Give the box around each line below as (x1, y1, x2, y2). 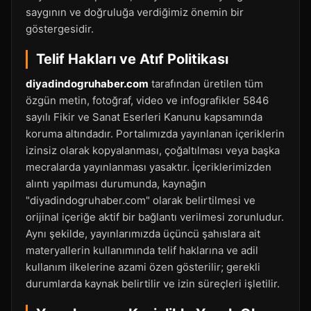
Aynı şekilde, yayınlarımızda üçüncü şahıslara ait (26, 227, 260, 240)
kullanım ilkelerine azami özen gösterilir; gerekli (26, 260, 260, 274)
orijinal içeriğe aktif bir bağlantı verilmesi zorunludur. (26, 210, 284, 224)
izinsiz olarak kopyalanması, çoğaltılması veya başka (26, 144, 280, 157)
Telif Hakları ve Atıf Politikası (36, 51, 228, 67)
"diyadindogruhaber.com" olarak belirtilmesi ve (26, 194, 255, 207)
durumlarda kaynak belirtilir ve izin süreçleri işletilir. (26, 277, 280, 290)
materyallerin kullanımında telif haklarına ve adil (26, 244, 258, 257)
